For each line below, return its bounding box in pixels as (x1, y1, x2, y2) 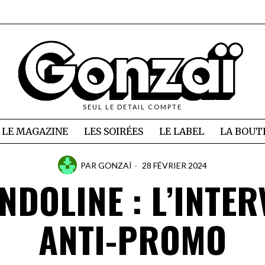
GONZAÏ (98, 160, 132, 170)
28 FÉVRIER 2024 (140, 160, 207, 170)
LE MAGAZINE (1, 125, 68, 138)
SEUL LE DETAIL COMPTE (83, 103, 182, 111)
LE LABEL (159, 125, 204, 138)
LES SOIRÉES (83, 125, 143, 138)
